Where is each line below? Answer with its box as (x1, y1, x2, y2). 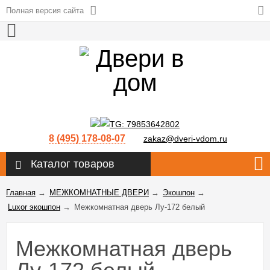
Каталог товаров (31, 158, 115, 171)
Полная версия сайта (6, 6, 84, 15)
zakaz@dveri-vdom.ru (143, 134, 227, 144)
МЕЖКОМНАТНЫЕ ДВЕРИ (49, 188, 149, 198)
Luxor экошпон (8, 202, 60, 212)
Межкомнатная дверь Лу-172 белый (74, 202, 205, 212)
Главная (6, 188, 36, 198)
